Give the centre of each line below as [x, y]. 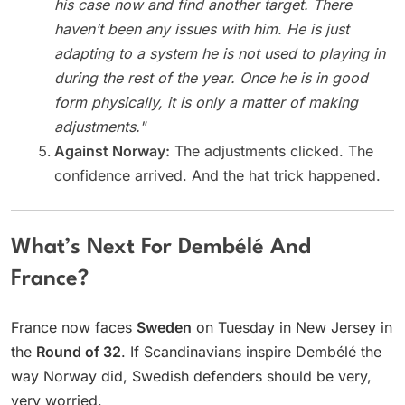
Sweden [164, 327]
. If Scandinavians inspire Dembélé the [251, 351]
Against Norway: [112, 151]
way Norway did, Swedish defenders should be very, [191, 376]
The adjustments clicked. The [272, 151]
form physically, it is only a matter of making [206, 103]
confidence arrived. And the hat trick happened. [217, 176]
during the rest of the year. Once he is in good [211, 78]
